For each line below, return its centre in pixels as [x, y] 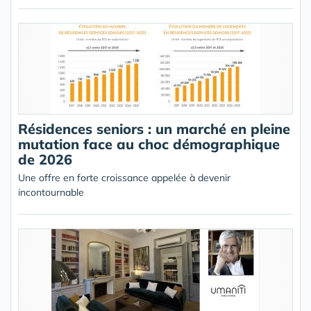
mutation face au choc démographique [149, 144]
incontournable [51, 192]
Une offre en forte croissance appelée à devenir [124, 178]
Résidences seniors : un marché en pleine [154, 129]
